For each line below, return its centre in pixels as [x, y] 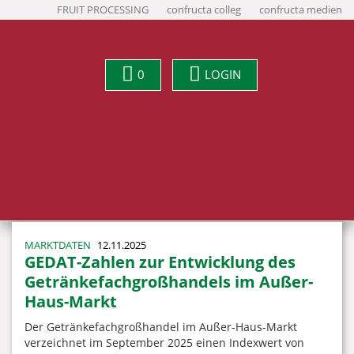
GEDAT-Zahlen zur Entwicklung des [160, 262]
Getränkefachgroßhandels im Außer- [169, 282]
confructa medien [301, 10]
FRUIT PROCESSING [103, 10]
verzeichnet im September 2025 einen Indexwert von [164, 343]
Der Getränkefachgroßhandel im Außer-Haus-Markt [161, 327]
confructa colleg [204, 10]
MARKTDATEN [59, 245]
